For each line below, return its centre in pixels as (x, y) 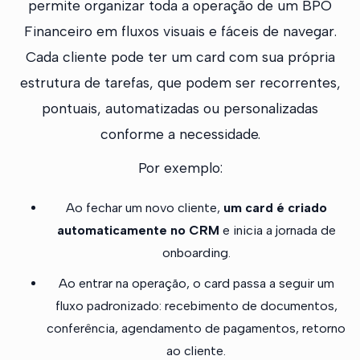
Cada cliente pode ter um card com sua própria (180, 57)
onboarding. (196, 253)
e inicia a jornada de (277, 231)
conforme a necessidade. (180, 134)
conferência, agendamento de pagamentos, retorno (196, 329)
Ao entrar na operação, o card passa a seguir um (196, 284)
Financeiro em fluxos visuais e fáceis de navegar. (180, 31)
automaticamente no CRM (138, 231)
